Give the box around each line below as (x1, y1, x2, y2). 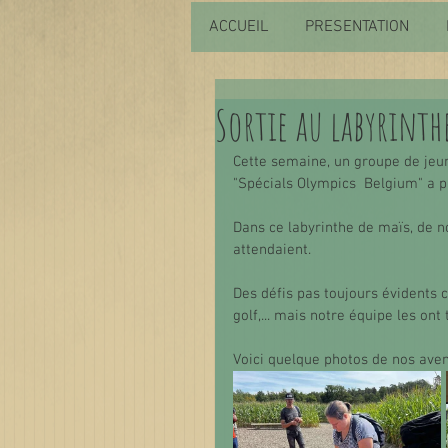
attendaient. (233, 241, 315, 259)
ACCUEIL (209, 17, 268, 37)
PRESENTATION (305, 17, 409, 37)
